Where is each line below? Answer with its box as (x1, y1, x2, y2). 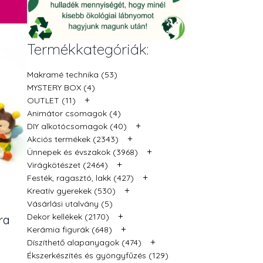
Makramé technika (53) (27, 69, 117, 80)
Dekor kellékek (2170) (27, 211, 109, 222)
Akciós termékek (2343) (27, 133, 119, 144)
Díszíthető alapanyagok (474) (27, 237, 141, 248)
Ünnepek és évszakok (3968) (27, 146, 138, 157)
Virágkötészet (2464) (27, 159, 108, 170)
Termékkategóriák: (27, 39, 149, 58)
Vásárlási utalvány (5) (27, 198, 113, 209)
